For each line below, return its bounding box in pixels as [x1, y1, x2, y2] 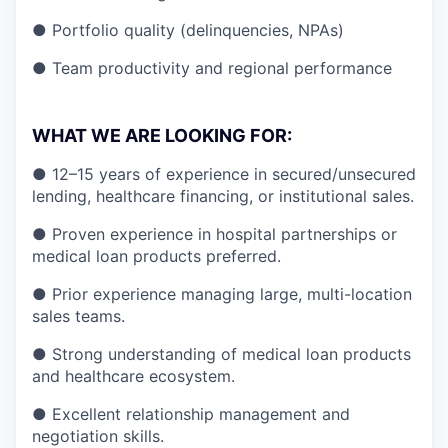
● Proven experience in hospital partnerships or [32, 223, 397, 244]
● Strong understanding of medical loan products [32, 343, 411, 364]
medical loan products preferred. [32, 245, 281, 266]
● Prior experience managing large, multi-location [32, 283, 412, 304]
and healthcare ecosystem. [32, 365, 235, 386]
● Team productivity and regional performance [32, 57, 392, 78]
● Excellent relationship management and [32, 403, 350, 424]
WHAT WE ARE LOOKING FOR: [32, 124, 292, 146]
